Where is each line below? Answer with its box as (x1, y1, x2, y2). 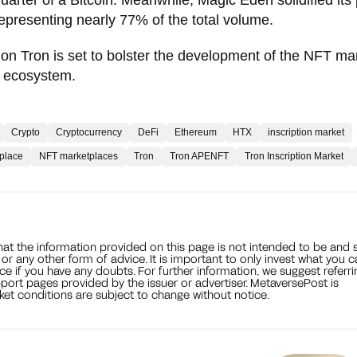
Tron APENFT (170, 150, 229, 162)
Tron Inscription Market (245, 150, 343, 162)
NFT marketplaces (39, 150, 118, 162)
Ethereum (175, 126, 217, 138)
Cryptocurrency (56, 126, 122, 138)
